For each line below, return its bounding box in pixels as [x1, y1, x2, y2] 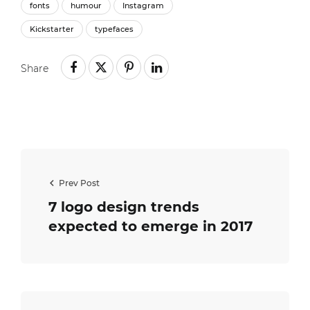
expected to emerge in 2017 [48, 218, 253, 235]
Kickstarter [30, 24, 74, 35]
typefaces [95, 24, 134, 35]
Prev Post [59, 178, 100, 189]
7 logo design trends [48, 199, 199, 216]
